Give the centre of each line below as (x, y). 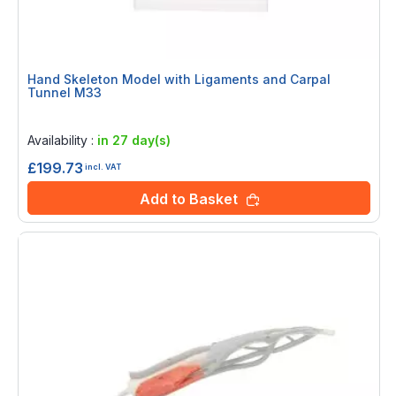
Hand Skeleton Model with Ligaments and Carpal (179, 80)
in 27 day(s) (134, 141)
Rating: (50, 118)
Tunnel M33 (65, 93)
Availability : (62, 141)
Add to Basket (188, 199)
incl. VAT (103, 166)
